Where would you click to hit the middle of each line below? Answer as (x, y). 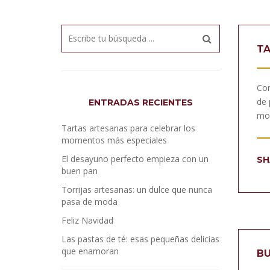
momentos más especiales (114, 140)
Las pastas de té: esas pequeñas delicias (140, 239)
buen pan (80, 171)
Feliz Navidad (87, 220)
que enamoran (90, 251)
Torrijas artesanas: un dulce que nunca (137, 190)
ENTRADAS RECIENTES (140, 102)
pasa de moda (89, 202)
